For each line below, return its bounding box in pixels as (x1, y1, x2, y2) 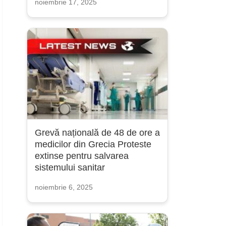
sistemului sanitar (34, 162, 105, 173)
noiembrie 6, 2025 (34, 183, 93, 191)
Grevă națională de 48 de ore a (34, 128, 160, 138)
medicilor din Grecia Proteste (34, 139, 151, 149)
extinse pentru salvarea (34, 151, 129, 161)
